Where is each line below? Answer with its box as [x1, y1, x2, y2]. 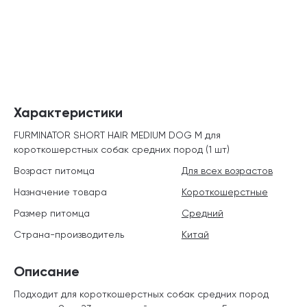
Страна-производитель [14, 228, 124, 240]
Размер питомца [14, 207, 90, 219]
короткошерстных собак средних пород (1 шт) [14, 143, 230, 155]
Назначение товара [14, 186, 107, 197]
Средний [181, 207, 223, 219]
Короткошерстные [181, 186, 268, 197]
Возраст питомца [14, 164, 95, 176]
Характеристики [14, 103, 123, 121]
